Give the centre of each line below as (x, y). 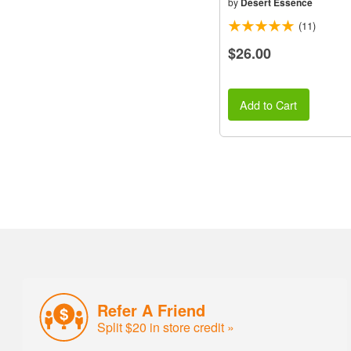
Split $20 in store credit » (166, 327)
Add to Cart (269, 104)
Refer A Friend (152, 309)
